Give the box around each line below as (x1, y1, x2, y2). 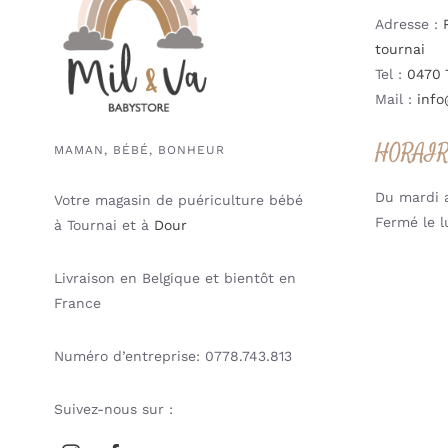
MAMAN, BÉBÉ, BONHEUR (53, 143, 225, 158)
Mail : (375, 91, 418, 108)
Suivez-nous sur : (53, 401, 173, 418)
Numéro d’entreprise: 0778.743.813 (53, 348, 292, 365)
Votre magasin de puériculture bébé (53, 192, 303, 209)
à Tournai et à (53, 217, 154, 234)
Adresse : (375, 16, 444, 33)
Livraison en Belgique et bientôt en (53, 270, 296, 287)
